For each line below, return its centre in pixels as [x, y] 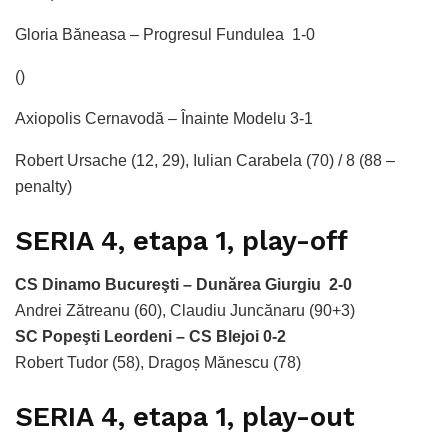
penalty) [43, 186]
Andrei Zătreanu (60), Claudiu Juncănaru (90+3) [185, 311]
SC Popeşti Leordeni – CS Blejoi [139, 337]
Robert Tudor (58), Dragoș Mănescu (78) [158, 363]
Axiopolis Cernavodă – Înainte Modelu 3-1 [164, 118]
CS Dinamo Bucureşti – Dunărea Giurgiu [168, 285]
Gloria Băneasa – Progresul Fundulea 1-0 [165, 34]
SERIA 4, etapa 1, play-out [185, 416]
